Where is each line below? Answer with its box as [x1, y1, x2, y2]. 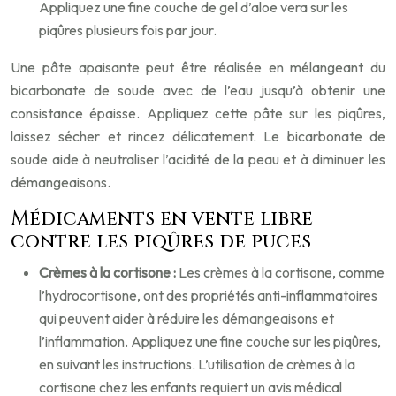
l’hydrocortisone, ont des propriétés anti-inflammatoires [39, 286, 377, 304]
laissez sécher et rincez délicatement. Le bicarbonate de [11, 127, 385, 145]
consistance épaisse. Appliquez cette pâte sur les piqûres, [11, 104, 385, 122]
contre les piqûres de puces [11, 229, 311, 255]
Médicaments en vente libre [11, 206, 313, 232]
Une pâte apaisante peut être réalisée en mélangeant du [11, 58, 385, 76]
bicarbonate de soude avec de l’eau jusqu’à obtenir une [11, 81, 385, 99]
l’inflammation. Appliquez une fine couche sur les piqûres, [39, 332, 381, 350]
